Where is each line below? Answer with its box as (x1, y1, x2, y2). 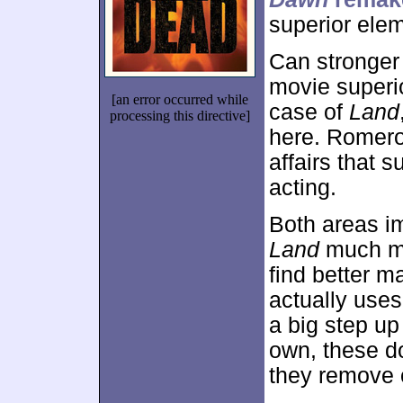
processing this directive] (110, 108, 250, 123)
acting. (269, 175, 336, 200)
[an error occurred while (112, 92, 248, 107)
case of (269, 100, 349, 124)
